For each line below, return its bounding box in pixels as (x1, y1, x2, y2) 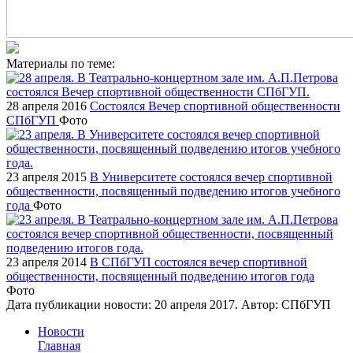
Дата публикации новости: (6, 297, 154, 311)
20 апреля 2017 (154, 297, 235, 311)
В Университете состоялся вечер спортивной (90, 169, 333, 184)
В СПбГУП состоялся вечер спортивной (90, 255, 307, 269)
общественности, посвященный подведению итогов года (6, 269, 314, 283)
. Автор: (235, 297, 281, 311)
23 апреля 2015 (6, 169, 87, 184)
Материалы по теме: (6, 56, 115, 70)
